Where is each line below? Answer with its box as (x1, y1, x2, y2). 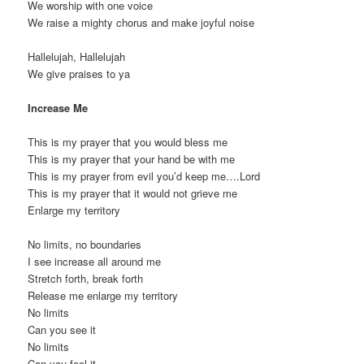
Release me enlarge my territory (28, 288, 179, 304)
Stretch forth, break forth (28, 271, 144, 287)
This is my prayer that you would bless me (28, 134, 228, 150)
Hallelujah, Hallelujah (28, 49, 126, 65)
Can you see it (28, 322, 97, 338)
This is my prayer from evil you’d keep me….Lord (28, 168, 261, 184)
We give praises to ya (28, 66, 131, 82)
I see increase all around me (28, 253, 162, 270)
